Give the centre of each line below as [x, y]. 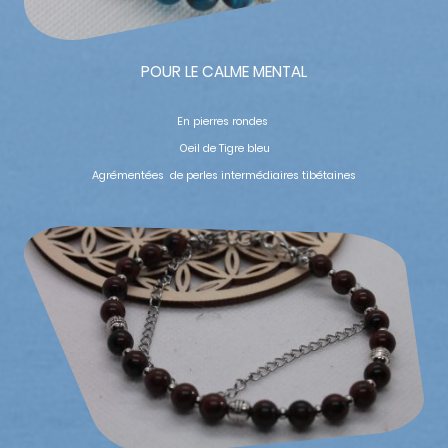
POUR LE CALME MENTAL [224, 72]
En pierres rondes [224, 122]
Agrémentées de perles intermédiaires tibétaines [224, 175]
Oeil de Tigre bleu [224, 148]
